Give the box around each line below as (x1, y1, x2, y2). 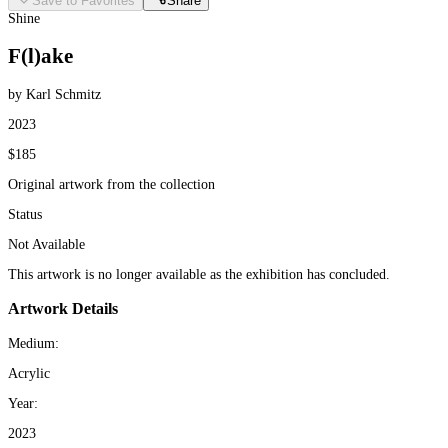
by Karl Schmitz (8, 86, 101, 102)
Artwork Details (8, 299, 118, 319)
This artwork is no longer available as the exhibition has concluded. (8, 266, 390, 282)
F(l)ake (8, 44, 73, 69)
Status (8, 206, 42, 222)
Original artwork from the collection (8, 176, 215, 192)
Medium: (8, 335, 59, 351)
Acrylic (8, 365, 50, 381)
